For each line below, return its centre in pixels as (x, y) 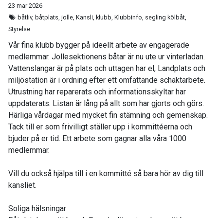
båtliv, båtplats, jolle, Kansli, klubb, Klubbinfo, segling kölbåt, (101, 17)
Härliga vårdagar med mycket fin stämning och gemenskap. (108, 115)
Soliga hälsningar (37, 209)
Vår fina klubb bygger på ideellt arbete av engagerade (99, 45)
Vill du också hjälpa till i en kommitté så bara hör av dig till (106, 173)
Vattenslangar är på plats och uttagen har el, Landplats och (107, 68)
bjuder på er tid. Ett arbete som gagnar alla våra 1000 (97, 138)
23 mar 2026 (25, 6)
